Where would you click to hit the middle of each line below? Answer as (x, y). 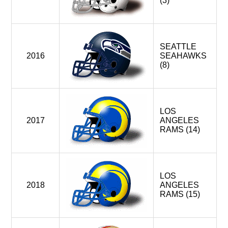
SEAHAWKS (183, 56)
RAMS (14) (180, 130)
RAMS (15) (180, 194)
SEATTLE (178, 47)
